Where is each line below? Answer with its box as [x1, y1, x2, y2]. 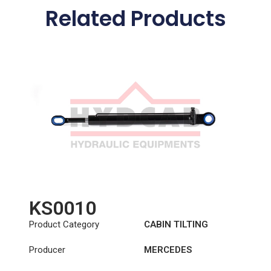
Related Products [45, 4, 226, 34]
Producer [28, 244, 65, 256]
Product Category [28, 219, 99, 230]
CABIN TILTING [143, 219, 208, 230]
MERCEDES [143, 244, 192, 256]
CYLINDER [143, 232, 188, 244]
